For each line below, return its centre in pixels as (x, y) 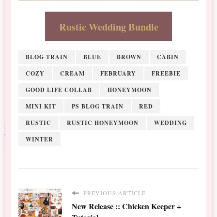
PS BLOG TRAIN (98, 106)
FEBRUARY (118, 73)
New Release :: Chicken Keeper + (127, 206)
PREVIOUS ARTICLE (114, 193)
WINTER (40, 139)
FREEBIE (166, 73)
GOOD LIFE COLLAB (59, 90)
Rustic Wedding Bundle (108, 26)
